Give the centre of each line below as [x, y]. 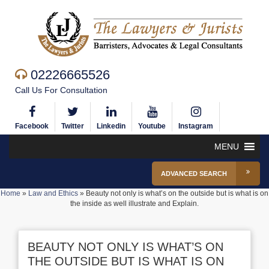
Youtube [152, 126]
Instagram [196, 126]
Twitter [73, 126]
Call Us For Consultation [61, 90]
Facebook [32, 126]
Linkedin [111, 126]
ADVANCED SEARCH [194, 174]
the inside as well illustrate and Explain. [134, 204]
